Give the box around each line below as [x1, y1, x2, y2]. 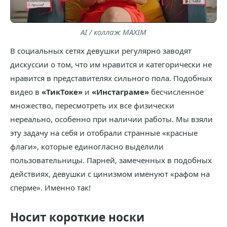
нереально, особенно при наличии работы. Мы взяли [10, 113, 213, 124]
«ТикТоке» [42, 86, 83, 97]
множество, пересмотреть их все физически [10, 100, 174, 110]
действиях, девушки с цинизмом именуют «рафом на [10, 168, 210, 179]
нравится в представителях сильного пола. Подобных [10, 72, 212, 83]
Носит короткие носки [10, 209, 144, 225]
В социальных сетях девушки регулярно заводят [10, 45, 192, 56]
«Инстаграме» [92, 86, 149, 97]
